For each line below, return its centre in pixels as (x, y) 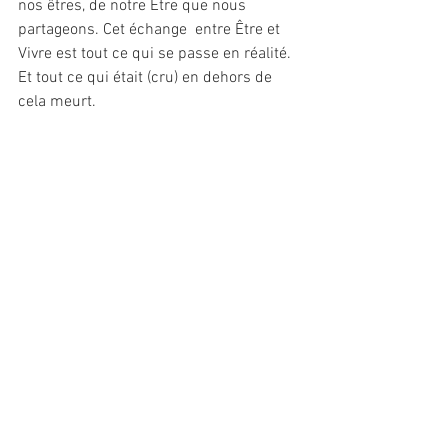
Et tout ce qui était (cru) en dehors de (147, 77)
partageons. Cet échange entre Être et (151, 29)
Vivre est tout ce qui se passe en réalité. (156, 53)
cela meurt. (59, 101)
